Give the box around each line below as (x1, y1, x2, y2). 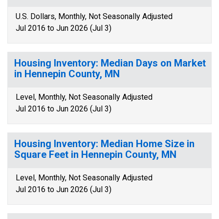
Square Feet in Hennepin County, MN (14, 149, 176, 160)
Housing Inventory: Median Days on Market (14, 57, 206, 69)
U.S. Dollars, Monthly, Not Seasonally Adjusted (16, 12, 173, 21)
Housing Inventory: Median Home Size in (14, 138, 195, 150)
